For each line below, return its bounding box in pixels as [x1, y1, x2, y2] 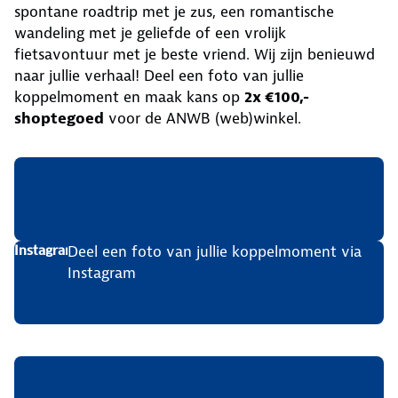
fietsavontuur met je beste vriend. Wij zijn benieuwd [14, 44, 375, 65]
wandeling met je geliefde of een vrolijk [14, 23, 286, 44]
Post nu [14, 323, 68, 343]
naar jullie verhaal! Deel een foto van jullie [14, 66, 304, 86]
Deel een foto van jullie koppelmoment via [68, 242, 362, 262]
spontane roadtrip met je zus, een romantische [14, 2, 334, 22]
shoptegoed [14, 108, 104, 129]
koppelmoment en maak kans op [14, 87, 244, 107]
